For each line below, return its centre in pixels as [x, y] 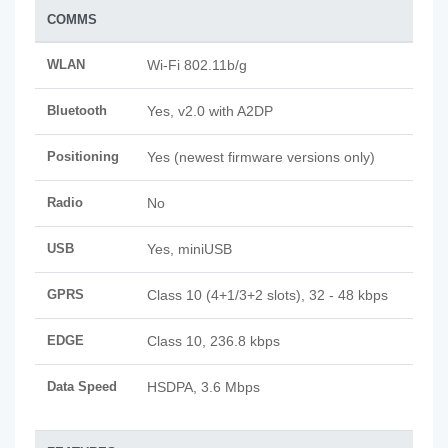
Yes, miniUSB [189, 249]
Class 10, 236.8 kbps [213, 341]
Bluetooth [77, 110]
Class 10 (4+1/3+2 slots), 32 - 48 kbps [267, 295]
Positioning [83, 156]
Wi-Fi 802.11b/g [197, 65]
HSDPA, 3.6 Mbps [203, 387]
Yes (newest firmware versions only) [261, 157]
